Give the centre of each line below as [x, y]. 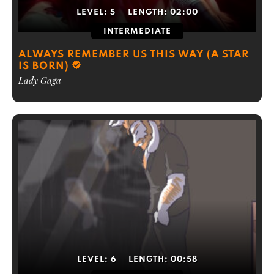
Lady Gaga [40, 80]
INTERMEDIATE [137, 31]
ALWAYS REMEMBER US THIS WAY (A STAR [134, 55]
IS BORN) [44, 66]
